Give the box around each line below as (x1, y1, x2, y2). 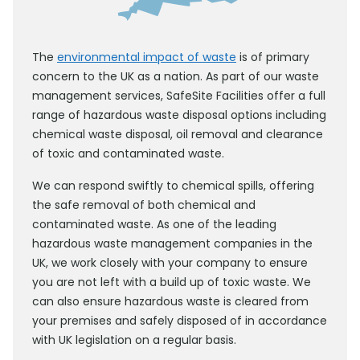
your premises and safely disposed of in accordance (32, 313, 327, 329)
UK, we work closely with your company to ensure (32, 255, 308, 271)
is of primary (236, 49, 309, 65)
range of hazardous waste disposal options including (32, 107, 326, 123)
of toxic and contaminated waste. (32, 145, 224, 162)
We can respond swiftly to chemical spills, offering (32, 178, 314, 194)
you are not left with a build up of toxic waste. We (32, 274, 311, 290)
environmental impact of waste (57, 49, 236, 65)
